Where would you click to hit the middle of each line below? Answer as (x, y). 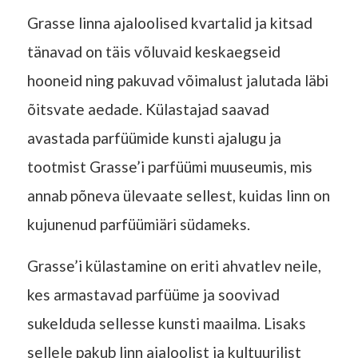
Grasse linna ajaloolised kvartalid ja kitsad (169, 23)
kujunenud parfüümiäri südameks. (138, 225)
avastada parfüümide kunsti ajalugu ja (154, 138)
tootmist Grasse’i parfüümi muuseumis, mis (169, 167)
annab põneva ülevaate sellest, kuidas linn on (178, 196)
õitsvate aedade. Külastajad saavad (148, 109)
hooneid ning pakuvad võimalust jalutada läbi (177, 81)
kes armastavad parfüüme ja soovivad (153, 295)
